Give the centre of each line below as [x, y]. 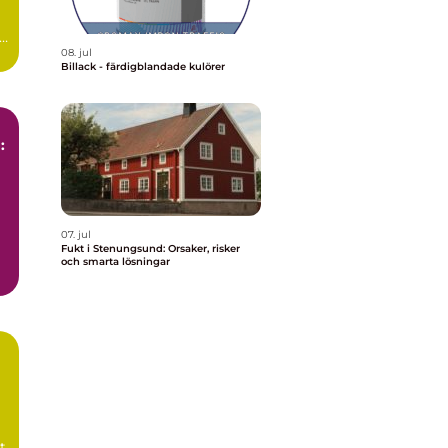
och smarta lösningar [115, 261]
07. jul [76, 234]
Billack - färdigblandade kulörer [143, 66]
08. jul [76, 52]
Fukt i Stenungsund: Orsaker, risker [150, 248]
